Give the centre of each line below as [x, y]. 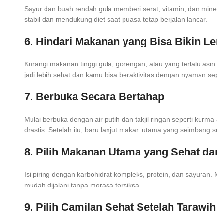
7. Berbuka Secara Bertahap [94, 97]
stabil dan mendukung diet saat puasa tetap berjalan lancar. [116, 20]
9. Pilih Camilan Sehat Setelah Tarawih [120, 207]
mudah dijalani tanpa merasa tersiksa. [83, 185]
